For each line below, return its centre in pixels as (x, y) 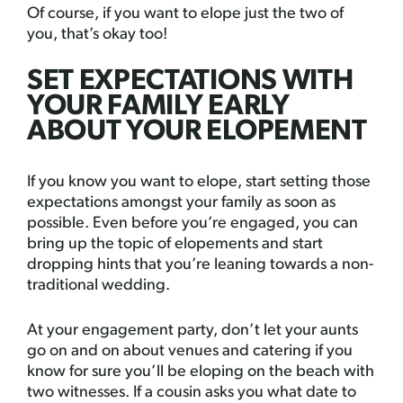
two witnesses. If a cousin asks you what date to (192, 393)
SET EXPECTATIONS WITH (190, 82)
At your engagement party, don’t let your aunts (193, 331)
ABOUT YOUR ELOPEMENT (197, 132)
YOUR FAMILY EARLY (158, 107)
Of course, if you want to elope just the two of (185, 14)
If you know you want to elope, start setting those (199, 182)
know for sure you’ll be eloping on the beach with (201, 372)
